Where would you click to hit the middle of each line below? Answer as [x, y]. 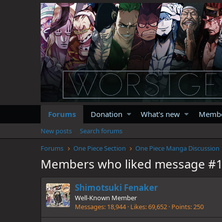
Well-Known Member [106, 198]
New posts [56, 131]
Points [181, 207]
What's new [161, 114]
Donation [107, 114]
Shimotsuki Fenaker [116, 188]
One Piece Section [99, 148]
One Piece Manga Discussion [178, 148]
